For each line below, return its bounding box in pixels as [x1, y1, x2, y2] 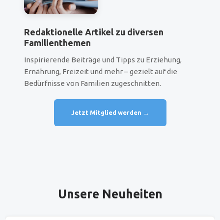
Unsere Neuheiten [57, 187, 163, 201]
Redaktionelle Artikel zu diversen [24, 27, 164, 37]
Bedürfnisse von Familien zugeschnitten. [24, 79, 161, 88]
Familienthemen [24, 38, 91, 48]
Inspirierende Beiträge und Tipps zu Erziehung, [24, 55, 182, 64]
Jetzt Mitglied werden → [71, 109, 149, 116]
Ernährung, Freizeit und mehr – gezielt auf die [24, 67, 177, 76]
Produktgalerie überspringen [4, 186, 87, 193]
